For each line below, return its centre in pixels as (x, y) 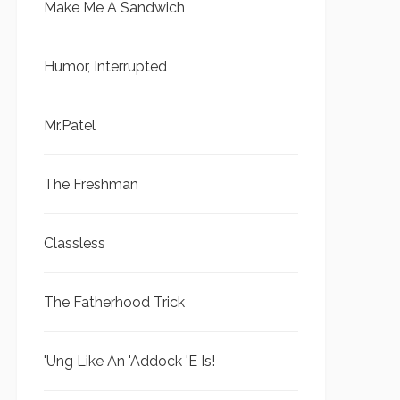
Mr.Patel (70, 125)
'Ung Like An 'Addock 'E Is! (129, 361)
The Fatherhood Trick (114, 302)
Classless (75, 243)
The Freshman (91, 184)
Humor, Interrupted (105, 67)
